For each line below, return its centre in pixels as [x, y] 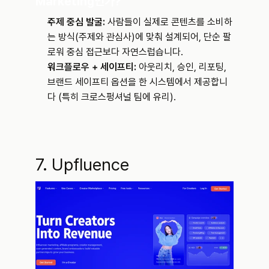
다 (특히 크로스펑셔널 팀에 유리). [112, 97]
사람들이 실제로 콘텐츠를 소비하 [169, 22]
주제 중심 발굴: [76, 22]
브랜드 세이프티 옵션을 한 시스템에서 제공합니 [138, 82]
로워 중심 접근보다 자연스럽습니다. [115, 52]
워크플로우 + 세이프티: [92, 67]
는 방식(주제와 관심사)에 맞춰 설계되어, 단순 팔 [139, 37]
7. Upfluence [82, 165]
